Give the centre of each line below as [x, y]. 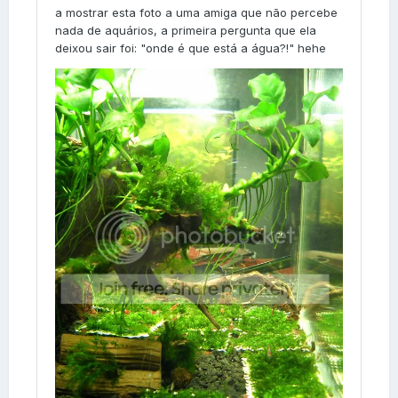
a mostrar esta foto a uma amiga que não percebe [196, 12]
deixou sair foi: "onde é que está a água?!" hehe [191, 48]
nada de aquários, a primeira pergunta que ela [186, 30]
